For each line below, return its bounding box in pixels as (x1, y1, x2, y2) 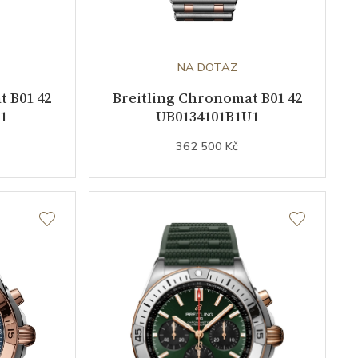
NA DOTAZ (177, 59, 237, 76)
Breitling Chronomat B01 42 (112, 88, 302, 109)
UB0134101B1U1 (155, 106, 259, 127)
